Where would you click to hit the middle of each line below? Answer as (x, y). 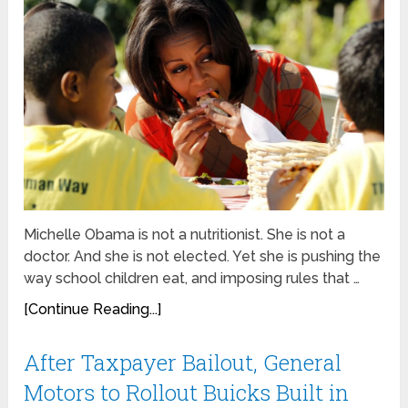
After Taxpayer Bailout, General (183, 362)
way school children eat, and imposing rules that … (192, 278)
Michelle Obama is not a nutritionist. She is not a (185, 234)
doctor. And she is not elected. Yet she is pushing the (203, 256)
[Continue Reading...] (93, 309)
